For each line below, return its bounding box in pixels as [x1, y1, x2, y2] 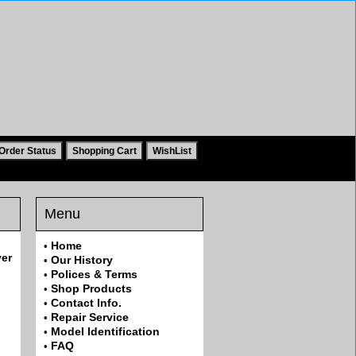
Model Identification [51, 325, 160, 338]
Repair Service [51, 311, 129, 323]
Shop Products [51, 282, 132, 295]
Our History [51, 253, 113, 266]
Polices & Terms [51, 268, 137, 281]
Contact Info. [51, 296, 122, 309]
